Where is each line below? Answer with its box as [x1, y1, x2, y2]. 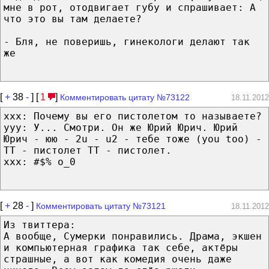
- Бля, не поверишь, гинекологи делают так [4, 35, 250, 47]
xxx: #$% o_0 [4, 156, 76, 168]
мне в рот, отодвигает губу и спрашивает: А [4, 1, 256, 13]
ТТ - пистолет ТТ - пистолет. [4, 144, 172, 156]
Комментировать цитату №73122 [60, 92, 190, 102]
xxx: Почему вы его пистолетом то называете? [4, 110, 262, 122]
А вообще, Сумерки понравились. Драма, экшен [4, 230, 262, 242]
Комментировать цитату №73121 [36, 201, 166, 211]
